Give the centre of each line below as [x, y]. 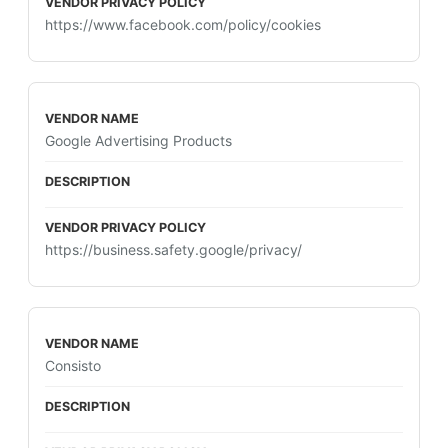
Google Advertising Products [138, 140]
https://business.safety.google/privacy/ [173, 249]
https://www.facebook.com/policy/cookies [183, 24]
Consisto [73, 365]
